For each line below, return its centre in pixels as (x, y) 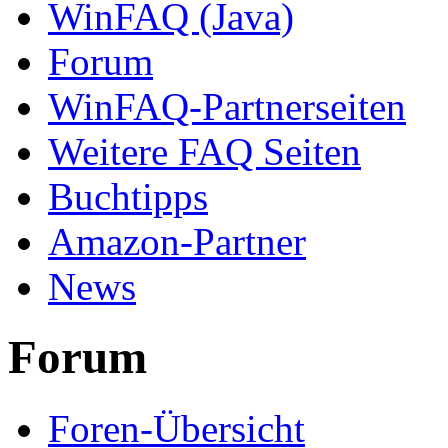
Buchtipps (128, 196)
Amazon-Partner (177, 241)
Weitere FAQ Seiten (204, 151)
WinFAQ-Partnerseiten (227, 106)
